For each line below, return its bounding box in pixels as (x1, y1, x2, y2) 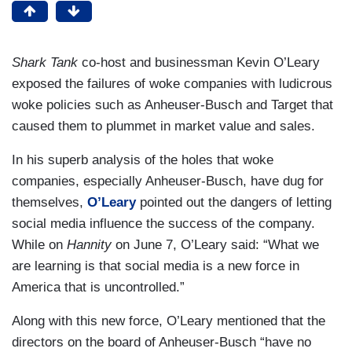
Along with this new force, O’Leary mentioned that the (12, 313, 325, 328)
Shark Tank (12, 54, 78, 70)
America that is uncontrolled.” (12, 279, 185, 295)
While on (12, 236, 67, 252)
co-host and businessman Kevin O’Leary (78, 54, 320, 70)
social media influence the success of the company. (12, 215, 315, 231)
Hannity (67, 236, 112, 252)
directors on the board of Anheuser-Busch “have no (12, 334, 311, 350)
